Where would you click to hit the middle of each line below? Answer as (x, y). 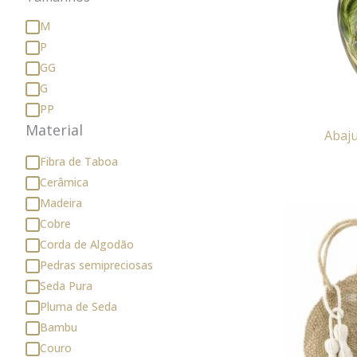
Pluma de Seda (78, 306)
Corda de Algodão (87, 244)
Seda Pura (66, 285)
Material (54, 130)
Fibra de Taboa (79, 161)
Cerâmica (64, 182)
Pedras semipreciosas (96, 265)
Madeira (61, 202)
